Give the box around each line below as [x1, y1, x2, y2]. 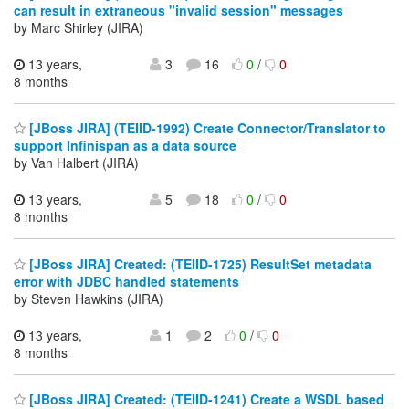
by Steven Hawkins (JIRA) [14, 288, 163, 308]
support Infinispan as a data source [14, 136, 236, 155]
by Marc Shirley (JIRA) [14, 17, 143, 37]
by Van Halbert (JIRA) [14, 153, 139, 173]
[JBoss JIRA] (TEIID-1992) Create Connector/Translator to [26, 119, 386, 138]
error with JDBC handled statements [14, 271, 239, 290]
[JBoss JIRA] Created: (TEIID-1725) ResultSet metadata [26, 254, 372, 273]
